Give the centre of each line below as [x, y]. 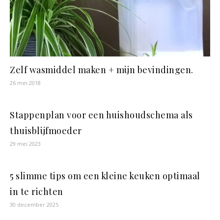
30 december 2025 [34, 205]
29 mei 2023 [25, 144]
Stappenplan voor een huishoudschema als [101, 115]
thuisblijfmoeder [46, 131]
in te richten [37, 192]
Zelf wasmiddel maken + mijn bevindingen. [102, 70]
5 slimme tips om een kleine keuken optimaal [105, 176]
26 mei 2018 [25, 83]
